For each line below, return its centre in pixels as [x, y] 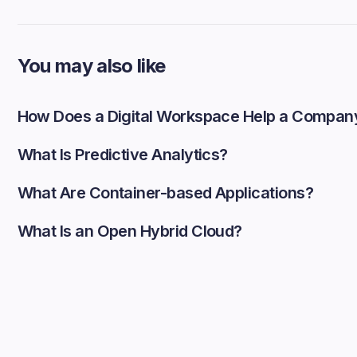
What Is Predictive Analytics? [122, 155]
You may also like [91, 66]
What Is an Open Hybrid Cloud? [129, 231]
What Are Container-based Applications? [165, 193]
